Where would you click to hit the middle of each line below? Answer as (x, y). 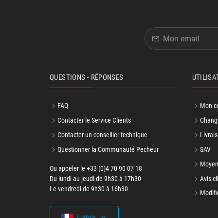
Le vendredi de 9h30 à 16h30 (89, 189)
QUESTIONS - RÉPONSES (87, 77)
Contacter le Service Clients (94, 120)
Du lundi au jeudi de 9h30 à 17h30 (95, 179)
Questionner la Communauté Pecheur (108, 149)
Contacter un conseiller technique (102, 135)
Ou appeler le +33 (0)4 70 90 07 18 (96, 168)
